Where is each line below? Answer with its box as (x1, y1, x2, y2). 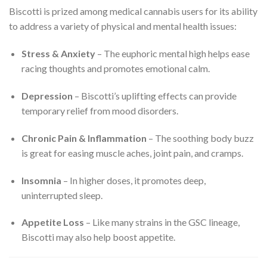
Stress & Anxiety (21, 48, 95, 60)
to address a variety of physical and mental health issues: (9, 20, 237, 32)
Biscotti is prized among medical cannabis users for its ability (9, 5, 257, 17)
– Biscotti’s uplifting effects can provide (72, 90, 237, 101)
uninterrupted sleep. (21, 189, 103, 201)
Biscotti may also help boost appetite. (21, 231, 175, 243)
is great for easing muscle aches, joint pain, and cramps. (21, 147, 243, 159)
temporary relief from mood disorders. (21, 105, 178, 116)
